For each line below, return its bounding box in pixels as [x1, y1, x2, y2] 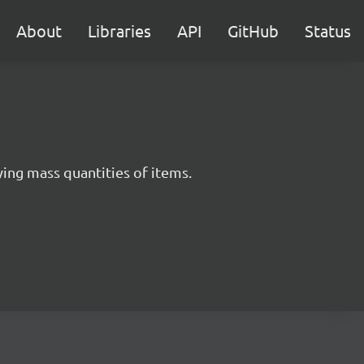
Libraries [88, 20, 151, 41]
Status [305, 20, 351, 41]
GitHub [227, 20, 279, 41]
